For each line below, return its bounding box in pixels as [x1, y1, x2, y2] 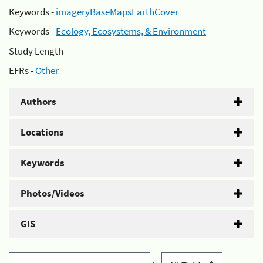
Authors [21, 95, 56, 108]
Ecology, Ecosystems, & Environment [56, 25, 206, 38]
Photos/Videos [21, 187, 85, 200]
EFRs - [9, 64, 35, 77]
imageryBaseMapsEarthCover [56, 5, 178, 18]
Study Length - [9, 44, 68, 58]
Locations [21, 126, 64, 139]
